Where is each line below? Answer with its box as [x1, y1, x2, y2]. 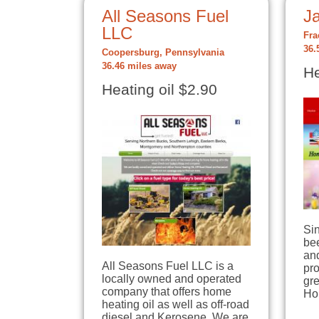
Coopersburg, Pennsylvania [102, 48, 224, 58]
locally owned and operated [102, 273, 241, 286]
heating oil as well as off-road [102, 298, 249, 311]
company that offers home [102, 286, 231, 298]
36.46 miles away [102, 61, 177, 71]
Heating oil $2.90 [102, 81, 217, 98]
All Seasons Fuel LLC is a [102, 260, 234, 273]
